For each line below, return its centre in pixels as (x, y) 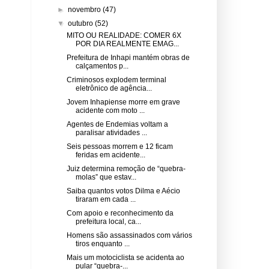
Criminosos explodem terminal (116, 80)
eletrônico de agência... (113, 88)
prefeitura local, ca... (108, 221)
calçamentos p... (102, 66)
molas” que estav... (106, 177)
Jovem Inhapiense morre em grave (123, 102)
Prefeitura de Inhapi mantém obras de (128, 57)
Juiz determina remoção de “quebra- (126, 168)
